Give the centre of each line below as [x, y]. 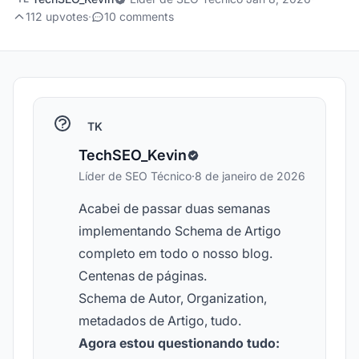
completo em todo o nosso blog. [175, 253]
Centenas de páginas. [143, 276]
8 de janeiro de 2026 [250, 176]
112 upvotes [57, 16]
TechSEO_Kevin [133, 155]
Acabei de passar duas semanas [174, 208]
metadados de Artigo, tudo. [160, 321]
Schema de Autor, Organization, [173, 298]
